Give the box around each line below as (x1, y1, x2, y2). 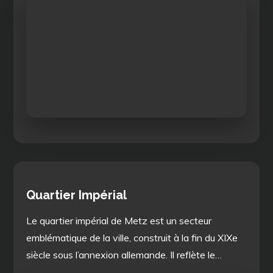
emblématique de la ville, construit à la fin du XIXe (26, 231, 238, 244)
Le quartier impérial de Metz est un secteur (26, 214, 212, 227)
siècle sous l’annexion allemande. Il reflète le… (26, 248, 222, 261)
